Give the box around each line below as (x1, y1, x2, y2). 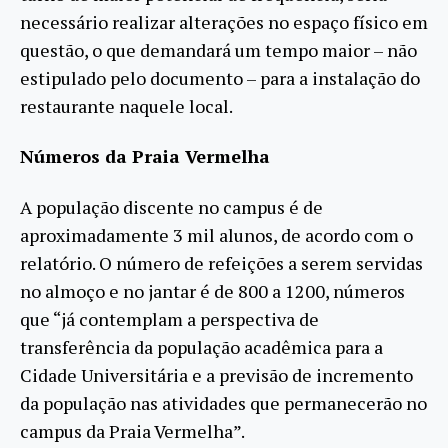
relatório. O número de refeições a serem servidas (20, 250, 423, 275)
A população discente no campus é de (20, 194, 323, 219)
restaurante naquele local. (20, 93, 233, 118)
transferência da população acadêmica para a (20, 334, 383, 359)
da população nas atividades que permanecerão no (20, 390, 427, 415)
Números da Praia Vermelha (20, 144, 270, 169)
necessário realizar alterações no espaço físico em (20, 9, 428, 34)
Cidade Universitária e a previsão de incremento (20, 362, 413, 387)
